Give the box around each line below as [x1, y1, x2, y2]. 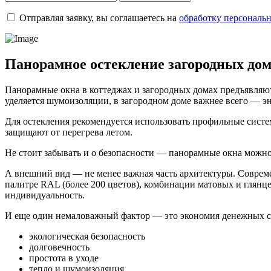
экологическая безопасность [29, 231, 145, 242]
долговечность [29, 242, 90, 253]
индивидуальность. [5, 190, 85, 201]
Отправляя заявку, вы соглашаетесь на [17, 13, 179, 24]
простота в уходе [29, 253, 99, 264]
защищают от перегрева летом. [5, 127, 132, 138]
